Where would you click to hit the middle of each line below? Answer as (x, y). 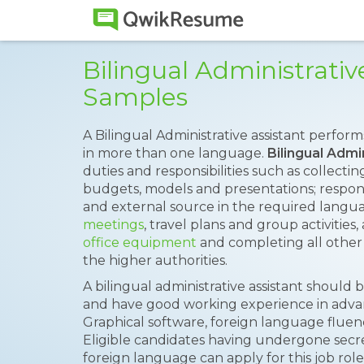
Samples (135, 97)
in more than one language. (175, 153)
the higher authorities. (155, 260)
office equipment (140, 243)
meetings (113, 225)
